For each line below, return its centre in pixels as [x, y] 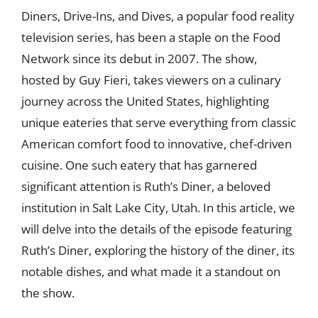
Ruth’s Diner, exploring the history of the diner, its [158, 250]
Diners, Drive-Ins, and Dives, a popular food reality [158, 16]
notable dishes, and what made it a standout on [151, 271]
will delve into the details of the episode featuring [157, 229]
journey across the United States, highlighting [145, 101]
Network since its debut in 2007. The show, [139, 58]
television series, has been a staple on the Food [151, 37]
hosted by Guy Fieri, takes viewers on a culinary [151, 79]
